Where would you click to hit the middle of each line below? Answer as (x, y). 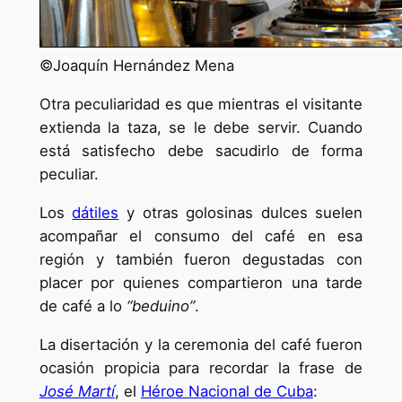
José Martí (77, 391)
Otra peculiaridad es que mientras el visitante (201, 105)
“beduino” (160, 306)
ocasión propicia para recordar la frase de (201, 367)
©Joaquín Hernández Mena (136, 66)
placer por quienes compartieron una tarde (201, 282)
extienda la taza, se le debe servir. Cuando (201, 128)
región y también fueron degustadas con (201, 259)
